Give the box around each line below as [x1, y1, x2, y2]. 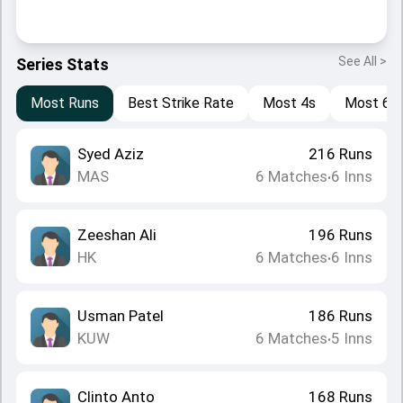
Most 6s [345, 94, 398, 112]
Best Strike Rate [128, 94, 234, 112]
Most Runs [31, 94, 99, 112]
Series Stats [16, 55, 109, 74]
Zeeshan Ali [77, 226, 157, 244]
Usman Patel [77, 307, 164, 325]
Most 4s [263, 94, 316, 112]
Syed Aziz [77, 145, 144, 163]
